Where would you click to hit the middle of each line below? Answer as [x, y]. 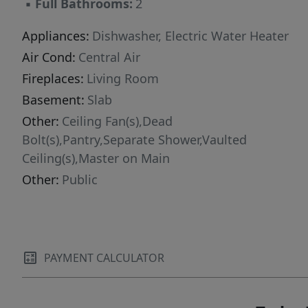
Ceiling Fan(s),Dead [117, 121]
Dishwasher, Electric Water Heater [190, 36]
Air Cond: [49, 57]
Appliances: [56, 36]
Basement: [53, 100]
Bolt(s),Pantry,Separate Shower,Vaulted [134, 140]
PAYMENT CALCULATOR [104, 258]
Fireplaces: [53, 78]
